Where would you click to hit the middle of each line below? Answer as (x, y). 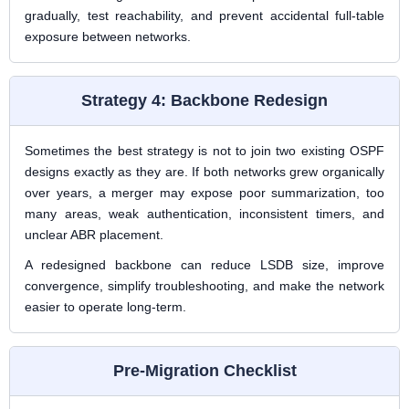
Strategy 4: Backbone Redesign (204, 100)
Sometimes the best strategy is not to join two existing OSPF (204, 151)
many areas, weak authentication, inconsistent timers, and (204, 214)
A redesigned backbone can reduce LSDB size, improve (204, 265)
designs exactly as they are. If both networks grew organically (204, 172)
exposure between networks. (108, 37)
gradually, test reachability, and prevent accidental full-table (204, 16)
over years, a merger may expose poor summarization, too (204, 193)
